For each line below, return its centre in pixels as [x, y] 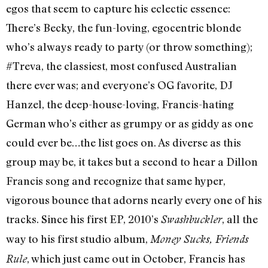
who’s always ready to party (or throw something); [129, 46]
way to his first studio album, [78, 238]
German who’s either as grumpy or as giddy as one [130, 123]
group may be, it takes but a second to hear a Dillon [132, 161]
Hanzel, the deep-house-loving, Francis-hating [120, 104]
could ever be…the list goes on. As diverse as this [124, 142]
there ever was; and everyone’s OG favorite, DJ [119, 85]
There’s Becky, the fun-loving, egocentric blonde [124, 27]
